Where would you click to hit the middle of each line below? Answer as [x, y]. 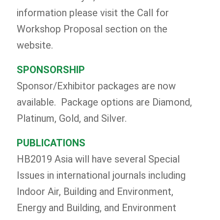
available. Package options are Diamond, [104, 102]
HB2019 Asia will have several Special [98, 159]
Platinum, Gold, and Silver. [71, 118]
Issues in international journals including [101, 175]
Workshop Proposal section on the [92, 29]
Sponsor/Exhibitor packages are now [96, 86]
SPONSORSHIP [51, 69]
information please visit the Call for [93, 13]
